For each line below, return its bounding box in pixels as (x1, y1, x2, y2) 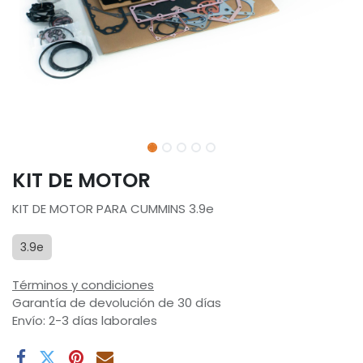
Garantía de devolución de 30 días (12, 294, 221, 312)
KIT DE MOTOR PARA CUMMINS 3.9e (12, 200, 214, 218)
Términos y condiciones (12, 276, 154, 294)
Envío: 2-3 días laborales (12, 312, 157, 330)
